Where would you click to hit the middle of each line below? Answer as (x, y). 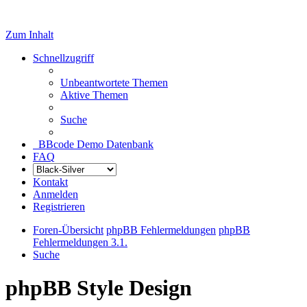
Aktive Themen (94, 95)
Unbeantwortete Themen (114, 83)
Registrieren (59, 207)
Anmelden (56, 194)
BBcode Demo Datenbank (96, 144)
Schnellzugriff (63, 58)
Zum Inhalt (29, 35)
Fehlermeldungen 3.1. (80, 242)
